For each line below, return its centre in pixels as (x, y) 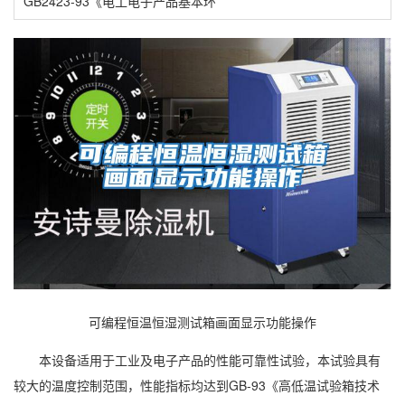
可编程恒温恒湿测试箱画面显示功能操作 (202, 321)
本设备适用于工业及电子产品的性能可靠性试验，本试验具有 (197, 359)
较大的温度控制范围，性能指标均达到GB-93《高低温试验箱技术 (197, 385)
